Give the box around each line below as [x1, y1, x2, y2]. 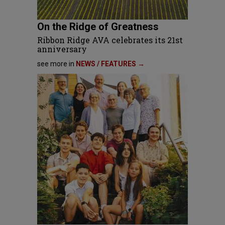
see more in [37, 60, 76, 68]
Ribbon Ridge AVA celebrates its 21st [37, 35, 183, 45]
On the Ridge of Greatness [37, 21, 159, 33]
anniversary [37, 44, 87, 54]
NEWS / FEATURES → [76, 60, 145, 68]
